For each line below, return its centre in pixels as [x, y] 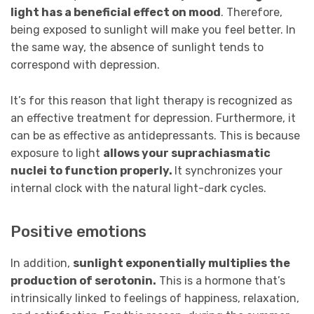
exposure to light [57, 153]
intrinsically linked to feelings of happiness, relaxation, [155, 299]
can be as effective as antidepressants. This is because [155, 135]
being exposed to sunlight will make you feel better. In [153, 30]
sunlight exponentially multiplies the [182, 264]
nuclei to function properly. [93, 170]
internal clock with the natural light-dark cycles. [138, 188]
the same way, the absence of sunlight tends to [137, 48]
